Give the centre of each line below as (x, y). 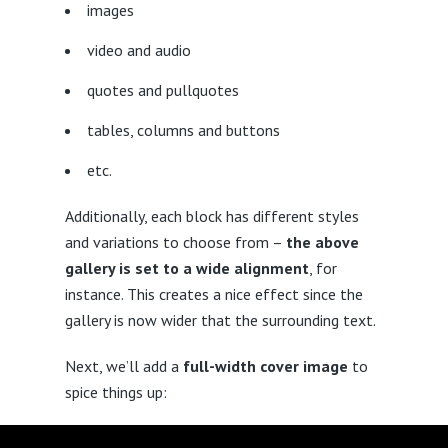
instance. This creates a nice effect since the (213, 294)
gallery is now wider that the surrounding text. (220, 320)
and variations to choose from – (175, 242)
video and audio (138, 50)
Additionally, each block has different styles (211, 216)
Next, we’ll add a (123, 366)
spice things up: (115, 392)
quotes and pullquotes (162, 90)
